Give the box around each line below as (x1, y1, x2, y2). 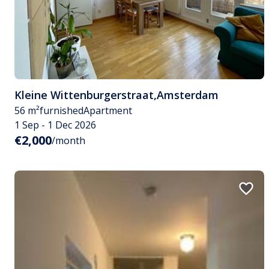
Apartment (83, 103, 132, 117)
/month (52, 133, 85, 147)
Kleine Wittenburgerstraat (14, 87, 154, 102)
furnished (40, 103, 83, 117)
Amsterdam (157, 87, 219, 102)
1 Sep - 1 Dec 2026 (14, 118, 96, 131)
